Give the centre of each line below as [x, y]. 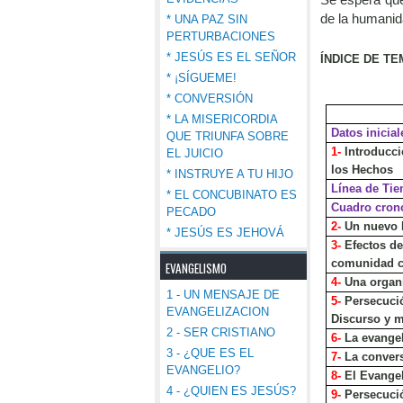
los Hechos [363, 169]
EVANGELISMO [196, 268]
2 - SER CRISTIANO [221, 332]
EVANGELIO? [203, 370]
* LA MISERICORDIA [222, 119]
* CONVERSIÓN [210, 99]
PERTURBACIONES [221, 36]
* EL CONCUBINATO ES [232, 195]
